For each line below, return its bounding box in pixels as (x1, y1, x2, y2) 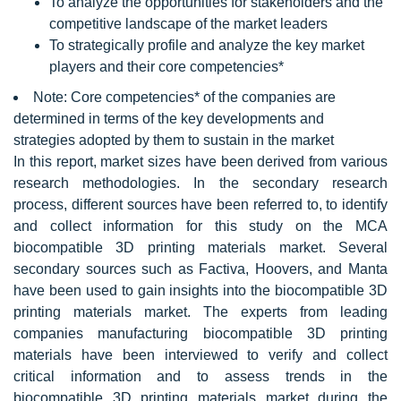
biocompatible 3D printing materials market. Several (13, 240, 388, 255)
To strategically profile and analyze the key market (49, 38, 364, 53)
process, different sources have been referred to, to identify (13, 197, 388, 212)
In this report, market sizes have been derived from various (13, 154, 388, 169)
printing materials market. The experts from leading (13, 304, 388, 320)
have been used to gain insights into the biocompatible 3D (13, 283, 388, 298)
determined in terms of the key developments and (13, 111, 324, 126)
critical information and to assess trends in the (13, 369, 388, 384)
